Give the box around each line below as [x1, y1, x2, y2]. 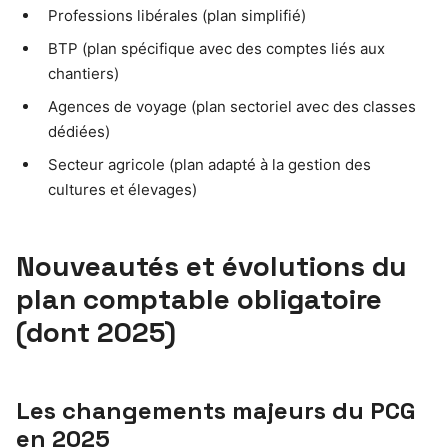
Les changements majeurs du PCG [16, 395, 415, 427]
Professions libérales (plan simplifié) [48, 6, 306, 26]
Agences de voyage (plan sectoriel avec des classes [48, 97, 416, 117]
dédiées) [48, 122, 110, 142]
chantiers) [48, 64, 119, 84]
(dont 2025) [16, 314, 176, 351]
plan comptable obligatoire [16, 281, 382, 318]
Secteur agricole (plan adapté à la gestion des [48, 155, 371, 175]
